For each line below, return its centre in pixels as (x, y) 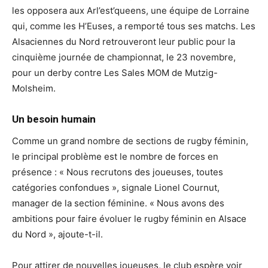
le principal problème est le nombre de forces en (115, 156)
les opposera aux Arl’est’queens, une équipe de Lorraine (131, 10)
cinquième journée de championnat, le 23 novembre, (124, 57)
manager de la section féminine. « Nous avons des (118, 203)
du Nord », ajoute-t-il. (57, 234)
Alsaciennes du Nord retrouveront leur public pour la (124, 41)
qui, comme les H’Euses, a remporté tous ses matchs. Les (134, 26)
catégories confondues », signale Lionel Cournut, (116, 187)
